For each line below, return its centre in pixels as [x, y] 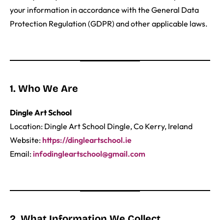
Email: [21, 154]
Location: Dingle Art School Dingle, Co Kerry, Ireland [101, 126]
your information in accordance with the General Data [104, 10]
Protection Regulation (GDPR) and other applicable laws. [109, 24]
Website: [26, 140]
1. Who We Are [44, 89]
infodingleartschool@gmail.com [89, 154]
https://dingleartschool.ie [87, 140]
